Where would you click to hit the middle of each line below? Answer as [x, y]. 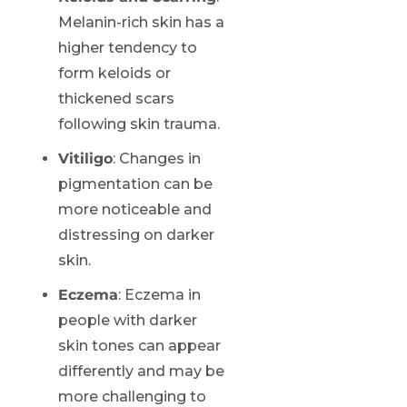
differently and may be [141, 371]
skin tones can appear [139, 345]
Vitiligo [85, 158]
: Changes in [157, 158]
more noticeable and [135, 209]
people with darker [128, 320]
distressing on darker [136, 234]
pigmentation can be [135, 184]
